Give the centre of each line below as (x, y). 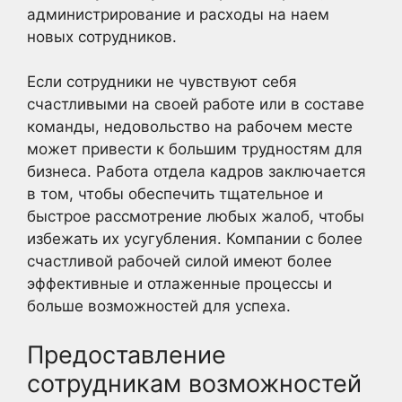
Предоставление (127, 354)
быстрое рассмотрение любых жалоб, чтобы (196, 216)
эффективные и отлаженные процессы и (179, 284)
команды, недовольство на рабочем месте (190, 127)
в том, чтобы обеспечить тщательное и (175, 194)
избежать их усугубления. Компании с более (195, 239)
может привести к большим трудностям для (195, 149)
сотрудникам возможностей (194, 383)
